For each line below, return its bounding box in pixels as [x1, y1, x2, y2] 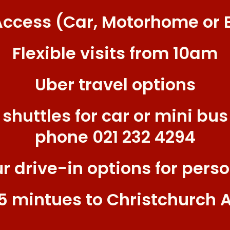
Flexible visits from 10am [12, 41, 218, 65]
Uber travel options [34, 72, 196, 96]
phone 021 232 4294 [34, 125, 196, 148]
